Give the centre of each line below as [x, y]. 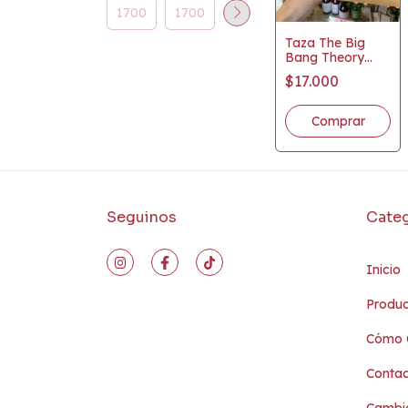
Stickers [309, 72]
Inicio [383, 270]
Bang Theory [325, 58]
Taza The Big [325, 43]
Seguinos [142, 218]
